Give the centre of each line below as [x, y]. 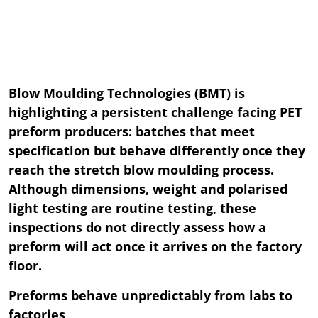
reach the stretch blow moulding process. [141, 170]
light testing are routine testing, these [132, 208]
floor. [25, 266]
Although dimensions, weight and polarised [148, 189]
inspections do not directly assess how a [137, 227]
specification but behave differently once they [157, 151]
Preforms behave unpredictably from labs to [150, 296]
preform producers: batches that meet [132, 132]
